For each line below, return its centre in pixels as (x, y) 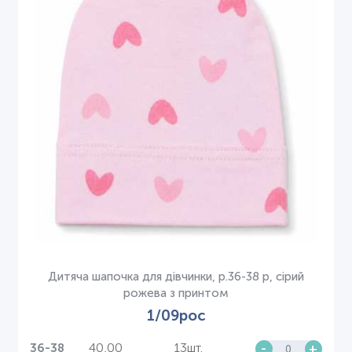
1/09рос (176, 315)
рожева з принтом (176, 293)
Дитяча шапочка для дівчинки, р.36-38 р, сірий (176, 276)
